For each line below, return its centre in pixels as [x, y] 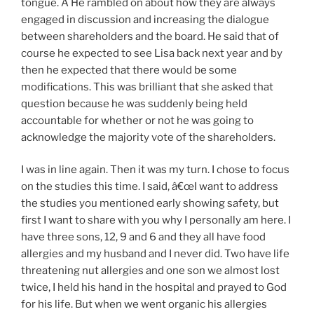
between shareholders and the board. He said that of [150, 36]
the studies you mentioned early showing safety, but [150, 204]
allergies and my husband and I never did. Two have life [155, 254]
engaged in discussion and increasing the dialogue [145, 19]
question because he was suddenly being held [134, 103]
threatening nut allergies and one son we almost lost [150, 271]
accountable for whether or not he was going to [137, 120]
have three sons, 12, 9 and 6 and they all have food [143, 237]
